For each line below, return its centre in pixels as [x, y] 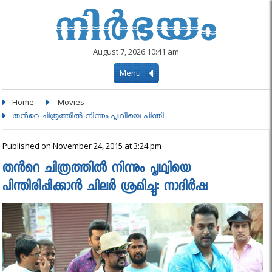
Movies [71, 102]
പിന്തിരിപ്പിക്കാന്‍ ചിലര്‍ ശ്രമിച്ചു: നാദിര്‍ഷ [105, 188]
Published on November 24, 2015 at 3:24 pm [82, 146]
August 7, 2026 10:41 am [136, 52]
